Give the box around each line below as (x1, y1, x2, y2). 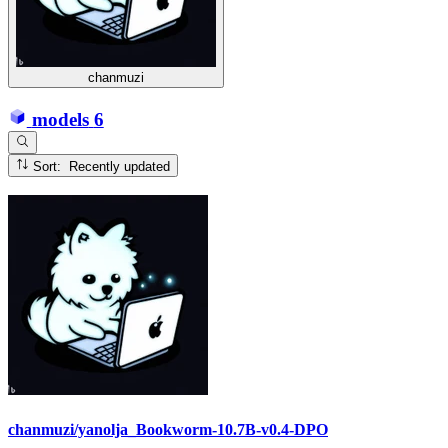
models (31, 108, 89, 130)
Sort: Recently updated (69, 158, 171, 174)
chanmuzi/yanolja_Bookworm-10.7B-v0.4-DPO (8, 420, 328, 438)
